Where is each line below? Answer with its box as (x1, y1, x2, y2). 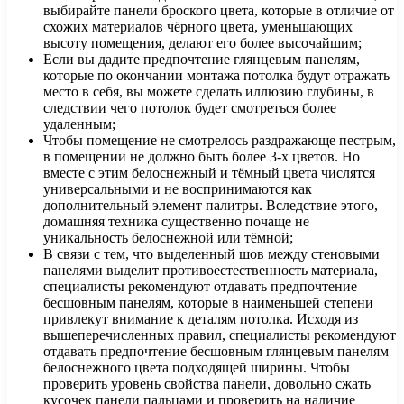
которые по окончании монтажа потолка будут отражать (43, 68, 390, 84)
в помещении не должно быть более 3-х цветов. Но (43, 149, 360, 165)
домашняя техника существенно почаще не (43, 214, 309, 230)
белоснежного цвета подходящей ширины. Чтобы (43, 360, 350, 376)
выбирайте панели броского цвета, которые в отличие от (43, 3, 394, 19)
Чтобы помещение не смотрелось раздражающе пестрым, (43, 133, 396, 149)
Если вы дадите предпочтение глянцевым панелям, (43, 51, 360, 68)
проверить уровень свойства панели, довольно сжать (43, 376, 371, 392)
